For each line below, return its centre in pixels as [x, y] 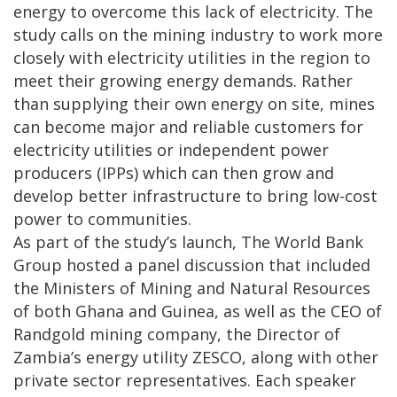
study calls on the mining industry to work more [198, 35]
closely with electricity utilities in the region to [192, 58]
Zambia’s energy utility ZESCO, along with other [196, 358]
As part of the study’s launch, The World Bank [188, 242]
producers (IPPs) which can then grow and [174, 173]
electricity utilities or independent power [171, 150]
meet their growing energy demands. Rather [183, 81]
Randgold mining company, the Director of [177, 335]
